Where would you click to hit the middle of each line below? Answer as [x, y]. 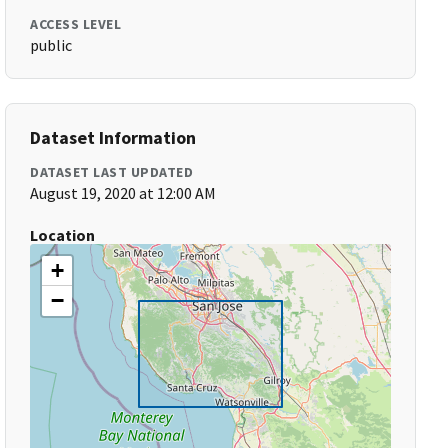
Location [63, 235]
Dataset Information [113, 137]
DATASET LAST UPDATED [112, 172]
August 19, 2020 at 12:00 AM [123, 193]
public [51, 45]
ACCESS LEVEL [76, 24]
